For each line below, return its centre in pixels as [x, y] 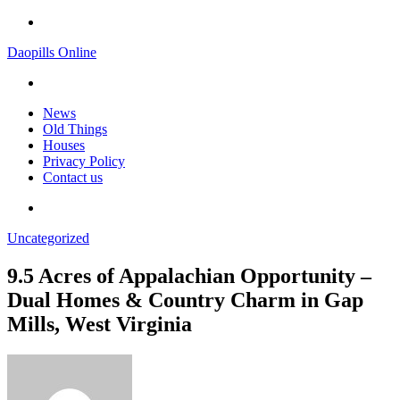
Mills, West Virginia [100, 324]
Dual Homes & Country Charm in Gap [185, 300]
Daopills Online [52, 52]
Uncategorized [48, 238]
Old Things [75, 129]
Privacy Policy [84, 161]
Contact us [73, 177]
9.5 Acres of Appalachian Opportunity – [189, 275]
